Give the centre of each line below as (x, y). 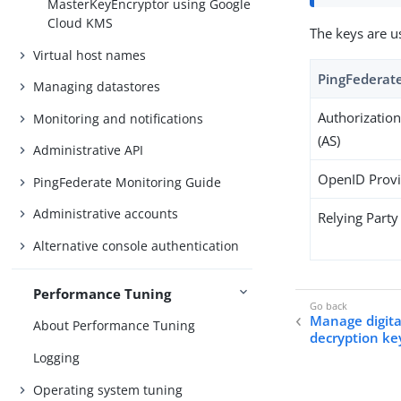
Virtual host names (90, 55)
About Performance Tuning (115, 326)
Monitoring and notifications (119, 118)
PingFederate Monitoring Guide (128, 182)
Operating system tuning (108, 389)
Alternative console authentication (137, 245)
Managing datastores (97, 87)
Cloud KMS (81, 22)
